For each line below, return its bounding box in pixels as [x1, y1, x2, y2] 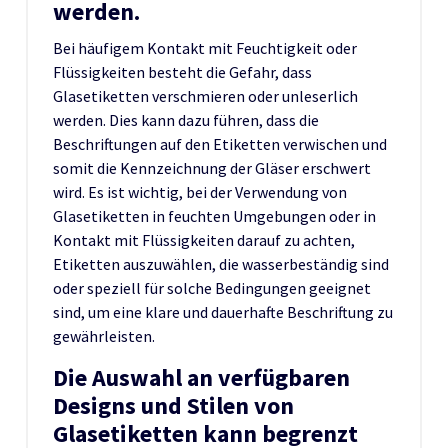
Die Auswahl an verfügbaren [53, 361, 350, 393]
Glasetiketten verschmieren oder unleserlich [53, 85, 358, 106]
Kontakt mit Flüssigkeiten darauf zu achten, [53, 229, 355, 250]
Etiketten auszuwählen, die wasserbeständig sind [53, 253, 389, 274]
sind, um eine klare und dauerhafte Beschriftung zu [53, 301, 393, 322]
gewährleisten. [53, 325, 155, 346]
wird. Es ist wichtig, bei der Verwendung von [53, 181, 347, 202]
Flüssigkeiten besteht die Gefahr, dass [53, 61, 312, 82]
